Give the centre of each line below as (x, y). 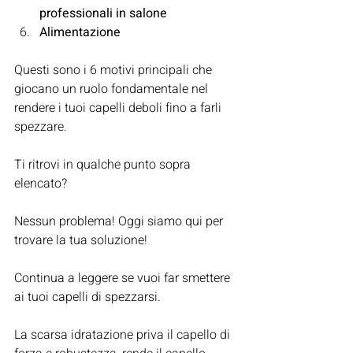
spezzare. (41, 127)
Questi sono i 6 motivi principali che (115, 71)
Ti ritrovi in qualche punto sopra (104, 165)
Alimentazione (82, 33)
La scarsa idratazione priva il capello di (124, 335)
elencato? (41, 184)
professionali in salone (103, 14)
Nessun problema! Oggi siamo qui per (120, 222)
